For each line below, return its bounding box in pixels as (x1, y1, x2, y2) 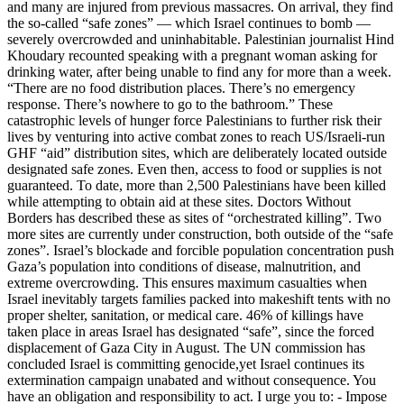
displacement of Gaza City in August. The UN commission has (7, 339, 365, 355)
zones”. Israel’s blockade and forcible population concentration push (7, 242, 394, 258)
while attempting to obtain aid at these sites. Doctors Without (7, 193, 351, 209)
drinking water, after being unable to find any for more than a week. (7, 63, 391, 79)
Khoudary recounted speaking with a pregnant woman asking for (7, 47, 377, 63)
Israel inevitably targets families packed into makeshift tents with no (7, 290, 390, 307)
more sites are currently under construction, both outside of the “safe (7, 225, 393, 242)
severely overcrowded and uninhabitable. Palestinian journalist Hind (7, 31, 394, 47)
